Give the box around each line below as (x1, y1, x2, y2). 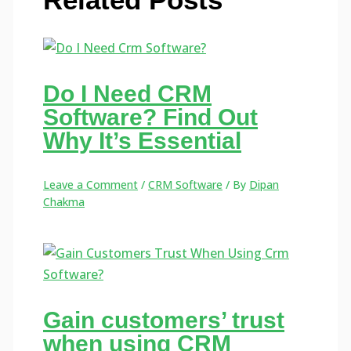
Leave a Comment (43, 177, 139, 193)
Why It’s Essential (43, 128, 242, 154)
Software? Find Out (43, 104, 259, 131)
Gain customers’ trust (43, 307, 285, 334)
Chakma (43, 194, 85, 210)
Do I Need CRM (43, 81, 212, 107)
